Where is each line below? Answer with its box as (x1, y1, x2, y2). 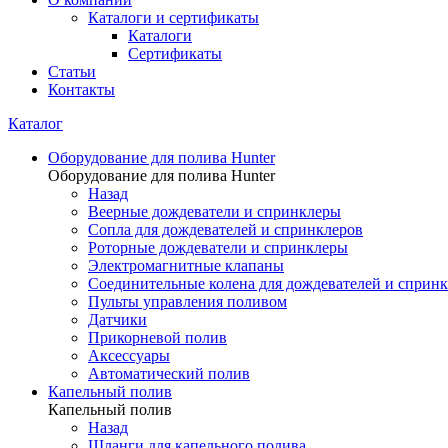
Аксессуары (88, 347, 170, 364)
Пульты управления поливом (88, 293, 287, 310)
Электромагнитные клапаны (88, 257, 284, 274)
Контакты (48, 81, 115, 98)
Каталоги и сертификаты (88, 9, 259, 26)
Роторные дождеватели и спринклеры (88, 239, 348, 256)
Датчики (88, 311, 147, 328)
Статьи (48, 63, 96, 80)
